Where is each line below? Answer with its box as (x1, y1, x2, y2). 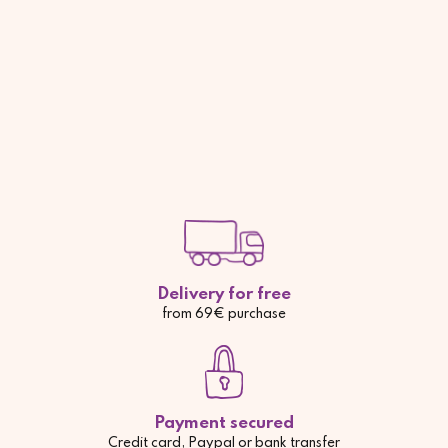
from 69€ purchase (162, 307, 286, 321)
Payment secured (154, 414, 294, 432)
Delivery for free (157, 285, 291, 303)
